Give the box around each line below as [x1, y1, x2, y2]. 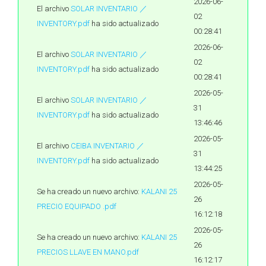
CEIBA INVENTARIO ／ [71, 141, 144, 150]
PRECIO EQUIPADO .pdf [37, 202, 116, 211]
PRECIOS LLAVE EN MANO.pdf [37, 248, 139, 256]
